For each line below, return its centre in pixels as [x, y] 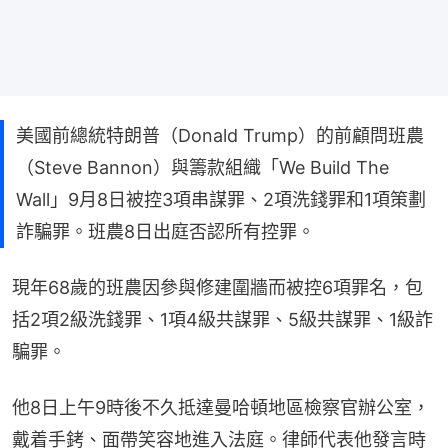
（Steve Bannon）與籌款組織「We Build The [202, 167]
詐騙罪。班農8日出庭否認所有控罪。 [165, 231]
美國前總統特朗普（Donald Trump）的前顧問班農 [220, 135]
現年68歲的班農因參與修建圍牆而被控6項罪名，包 [217, 287]
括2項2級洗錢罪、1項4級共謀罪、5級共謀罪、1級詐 [222, 319]
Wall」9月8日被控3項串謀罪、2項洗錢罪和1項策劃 [221, 199]
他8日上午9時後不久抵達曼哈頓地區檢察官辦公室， [221, 407]
